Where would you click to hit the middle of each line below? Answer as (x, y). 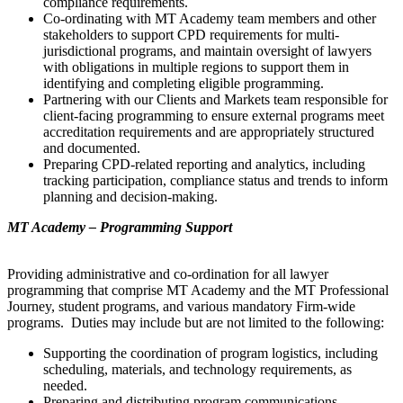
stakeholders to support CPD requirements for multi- (191, 34)
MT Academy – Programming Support (121, 227)
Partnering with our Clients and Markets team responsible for (215, 99)
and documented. (92, 148)
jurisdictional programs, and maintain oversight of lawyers (207, 50)
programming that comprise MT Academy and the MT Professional (198, 290)
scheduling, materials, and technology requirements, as (197, 369)
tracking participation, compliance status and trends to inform (215, 180)
